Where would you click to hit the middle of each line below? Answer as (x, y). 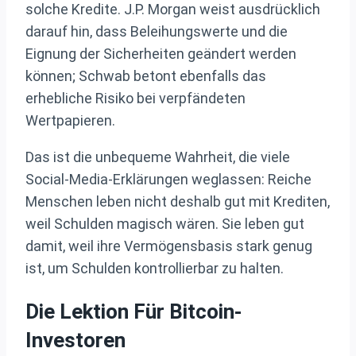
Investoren (75, 340)
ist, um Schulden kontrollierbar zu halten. (155, 269)
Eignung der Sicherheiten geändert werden (161, 54)
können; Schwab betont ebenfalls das (146, 76)
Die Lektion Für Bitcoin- (134, 311)
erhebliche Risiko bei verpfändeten (135, 99)
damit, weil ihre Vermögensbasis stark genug (169, 246)
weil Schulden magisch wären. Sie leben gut (165, 224)
